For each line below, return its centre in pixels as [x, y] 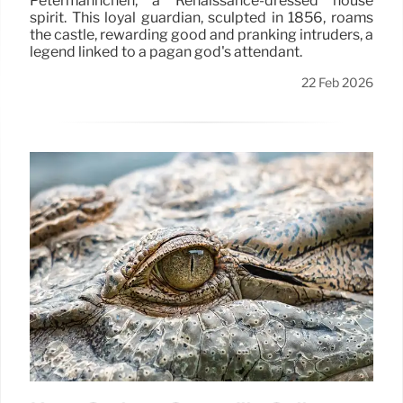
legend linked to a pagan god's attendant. [166, 51]
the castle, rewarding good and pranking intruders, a [201, 34]
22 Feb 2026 [337, 82]
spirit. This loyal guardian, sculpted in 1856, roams [201, 17]
